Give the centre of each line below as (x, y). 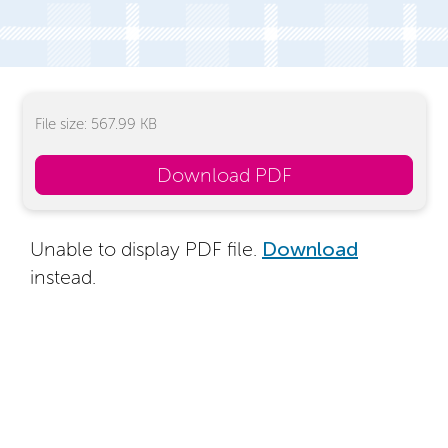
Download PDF (224, 174)
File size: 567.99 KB (96, 123)
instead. (63, 276)
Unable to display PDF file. (146, 248)
